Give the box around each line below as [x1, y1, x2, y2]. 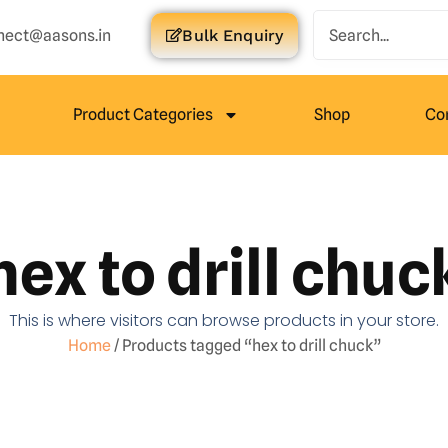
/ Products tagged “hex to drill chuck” [110, 336, 381, 355]
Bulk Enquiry [182, 25, 284, 45]
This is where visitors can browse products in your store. [9, 309, 439, 332]
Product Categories [72, 105, 213, 124]
